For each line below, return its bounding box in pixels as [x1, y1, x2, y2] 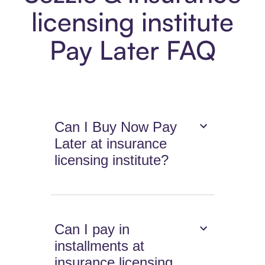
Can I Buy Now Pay [54, 119, 177, 135]
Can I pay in [54, 221, 130, 238]
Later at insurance [54, 135, 167, 152]
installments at [54, 238, 145, 254]
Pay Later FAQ [49, 34, 216, 67]
